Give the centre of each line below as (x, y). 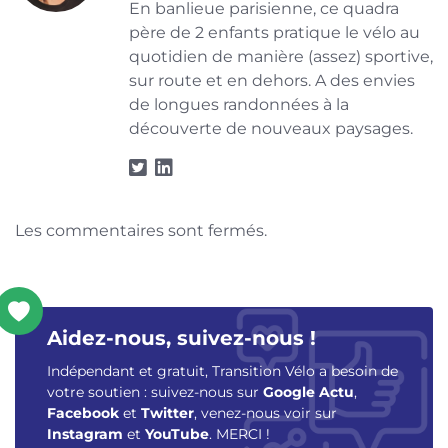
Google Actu (308, 391)
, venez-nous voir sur (265, 412)
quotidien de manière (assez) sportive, (281, 56)
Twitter (167, 412)
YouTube (177, 433)
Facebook (83, 412)
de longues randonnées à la (239, 104)
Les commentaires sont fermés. (141, 230)
